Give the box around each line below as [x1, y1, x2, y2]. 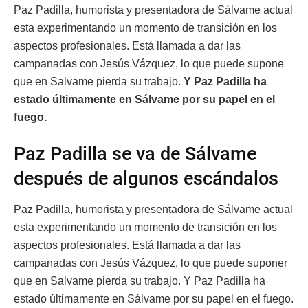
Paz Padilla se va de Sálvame [14, 143, 256, 166]
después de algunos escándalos [14, 168, 278, 190]
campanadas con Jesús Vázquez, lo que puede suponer [14, 257, 287, 269]
